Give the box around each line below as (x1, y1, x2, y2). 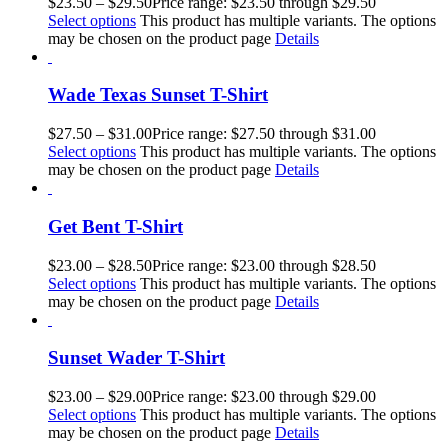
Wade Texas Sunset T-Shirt (48, 84, 268, 106)
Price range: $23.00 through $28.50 (152, 256, 376, 274)
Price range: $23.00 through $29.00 (152, 388, 376, 406)
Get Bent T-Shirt (48, 215, 183, 237)
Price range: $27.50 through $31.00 (152, 125, 376, 143)
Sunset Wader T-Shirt (48, 347, 225, 369)
